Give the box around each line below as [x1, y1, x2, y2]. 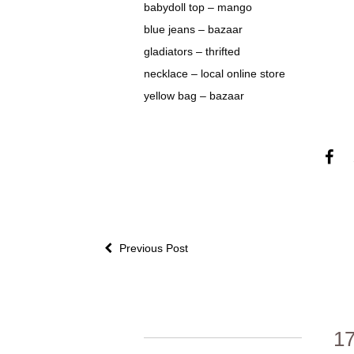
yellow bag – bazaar [144, 89, 244, 102]
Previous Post [116, 242, 188, 254]
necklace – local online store [144, 67, 285, 80]
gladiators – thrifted [144, 45, 240, 58]
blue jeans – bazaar [144, 23, 243, 36]
